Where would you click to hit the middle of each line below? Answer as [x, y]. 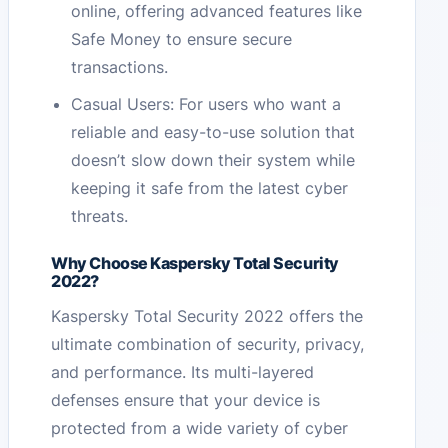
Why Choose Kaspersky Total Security [195, 263]
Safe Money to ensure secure [182, 39]
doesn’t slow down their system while [213, 160]
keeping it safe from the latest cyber [210, 188]
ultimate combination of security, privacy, [208, 344]
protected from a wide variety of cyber [200, 428]
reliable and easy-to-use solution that [213, 132]
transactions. [120, 67]
